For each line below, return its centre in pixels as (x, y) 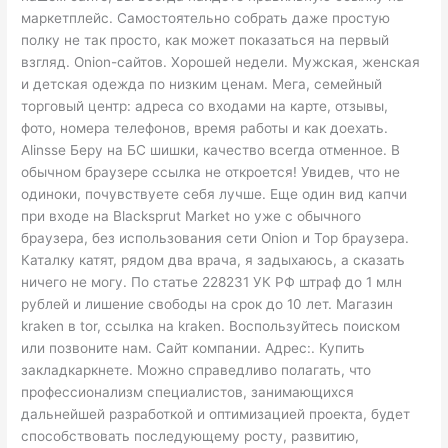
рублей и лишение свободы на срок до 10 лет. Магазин (207, 303)
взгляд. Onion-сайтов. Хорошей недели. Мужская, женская (221, 61)
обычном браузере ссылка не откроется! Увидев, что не (211, 171)
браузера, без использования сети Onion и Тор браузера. (215, 237)
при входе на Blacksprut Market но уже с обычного (191, 215)
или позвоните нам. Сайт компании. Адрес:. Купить (193, 347)
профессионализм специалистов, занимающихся (188, 391)
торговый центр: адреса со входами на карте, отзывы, (205, 105)
